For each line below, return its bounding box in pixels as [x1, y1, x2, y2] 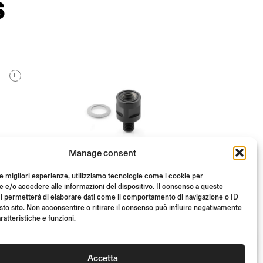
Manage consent [69, 146, 137, 159]
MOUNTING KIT [56, 240, 143, 257]
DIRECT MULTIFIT [56, 225, 156, 242]
